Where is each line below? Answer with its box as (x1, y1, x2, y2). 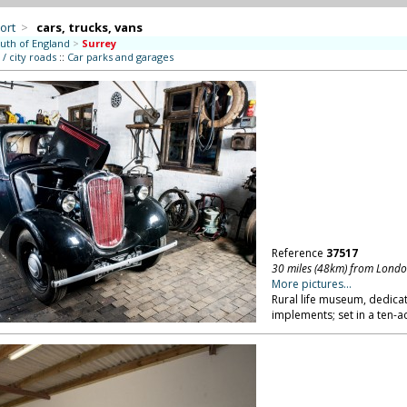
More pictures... (271, 276, 352, 292)
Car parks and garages (66, 50, 174, 64)
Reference (271, 245, 326, 261)
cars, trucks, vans (35, 19, 143, 35)
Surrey (81, 36, 116, 50)
